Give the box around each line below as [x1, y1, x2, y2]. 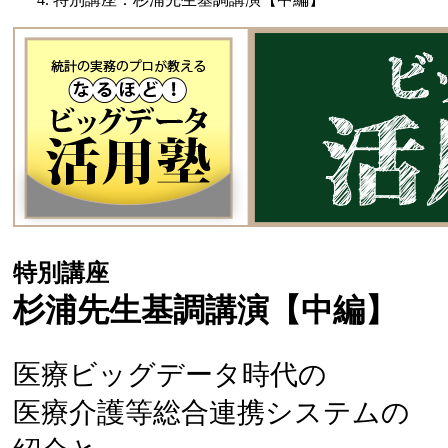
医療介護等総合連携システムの [13, 397, 410, 429]
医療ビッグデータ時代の [13, 359, 327, 391]
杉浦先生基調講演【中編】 [13, 292, 397, 329]
